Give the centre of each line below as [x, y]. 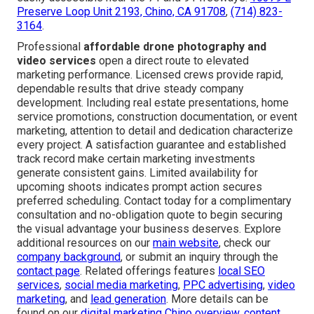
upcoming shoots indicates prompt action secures [139, 187]
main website [186, 243]
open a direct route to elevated [172, 61]
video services [56, 61]
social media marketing [121, 285]
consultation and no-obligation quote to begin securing [150, 215]
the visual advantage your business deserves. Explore [149, 229]
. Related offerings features [149, 271]
